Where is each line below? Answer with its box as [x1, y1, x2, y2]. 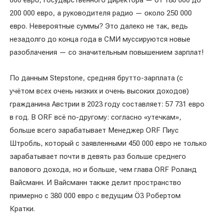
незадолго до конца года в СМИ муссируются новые [10, 35, 190, 44]
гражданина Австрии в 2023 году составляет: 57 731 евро [10, 100, 204, 108]
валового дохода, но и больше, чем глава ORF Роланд [10, 165, 197, 174]
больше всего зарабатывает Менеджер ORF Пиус [10, 126, 179, 135]
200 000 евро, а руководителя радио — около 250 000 [10, 9, 192, 17]
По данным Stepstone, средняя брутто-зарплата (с [10, 74, 183, 82]
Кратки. [10, 204, 37, 213]
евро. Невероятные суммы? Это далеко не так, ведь [10, 22, 188, 31]
